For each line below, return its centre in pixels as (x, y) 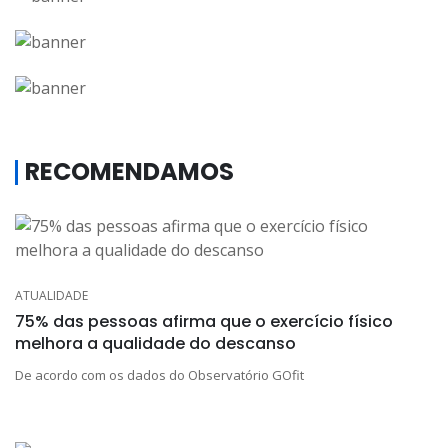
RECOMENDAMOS (129, 171)
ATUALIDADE (51, 295)
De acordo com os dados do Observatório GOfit (159, 374)
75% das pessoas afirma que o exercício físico (204, 321)
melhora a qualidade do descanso (155, 343)
